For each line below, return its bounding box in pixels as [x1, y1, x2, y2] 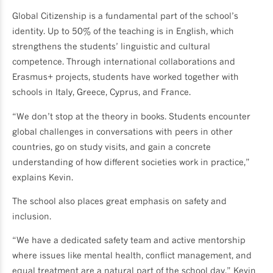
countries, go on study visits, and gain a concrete [12, 141, 211, 152]
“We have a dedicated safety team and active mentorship [12, 235, 246, 246]
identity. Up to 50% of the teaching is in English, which [12, 26, 234, 37]
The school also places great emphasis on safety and [12, 196, 227, 207]
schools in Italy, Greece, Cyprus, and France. [12, 87, 191, 97]
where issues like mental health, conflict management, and [12, 250, 252, 261]
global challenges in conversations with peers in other [12, 126, 233, 136]
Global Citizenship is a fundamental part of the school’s [12, 10, 238, 21]
